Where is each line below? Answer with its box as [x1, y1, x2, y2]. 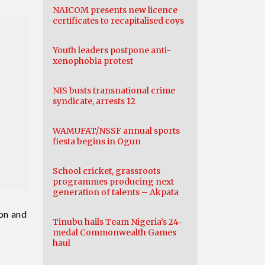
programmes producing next [53, 176, 174, 187]
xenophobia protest [53, 56, 133, 66]
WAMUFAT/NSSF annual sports [53, 125, 180, 136]
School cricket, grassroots [53, 166, 160, 176]
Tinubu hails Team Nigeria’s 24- [53, 216, 183, 227]
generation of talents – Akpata [53, 187, 179, 198]
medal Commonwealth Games [53, 227, 176, 238]
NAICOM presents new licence [53, 5, 177, 15]
